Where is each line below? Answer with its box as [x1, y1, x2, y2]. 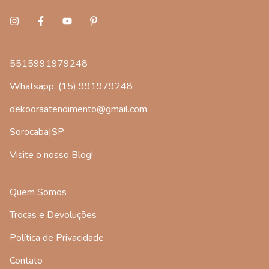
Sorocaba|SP [10, 125, 64, 139]
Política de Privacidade [10, 231, 104, 244]
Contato [10, 253, 43, 267]
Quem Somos [10, 185, 67, 199]
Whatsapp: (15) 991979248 [10, 79, 133, 93]
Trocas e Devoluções [10, 208, 97, 222]
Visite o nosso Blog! [10, 148, 93, 162]
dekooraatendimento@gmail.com [10, 102, 147, 116]
